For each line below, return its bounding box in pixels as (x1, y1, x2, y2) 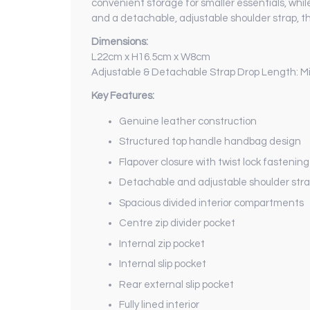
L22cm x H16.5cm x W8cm (91, 51, 210, 62)
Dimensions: (91, 36, 148, 47)
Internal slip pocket (119, 259, 206, 270)
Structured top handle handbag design (119, 136, 301, 147)
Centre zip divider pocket (119, 218, 235, 229)
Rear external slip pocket (119, 279, 234, 290)
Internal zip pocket (119, 238, 205, 249)
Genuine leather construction (119, 116, 257, 127)
